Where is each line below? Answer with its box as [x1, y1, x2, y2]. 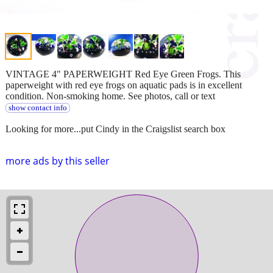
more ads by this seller [5, 154, 110, 168]
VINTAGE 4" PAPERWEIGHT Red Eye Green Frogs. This [5, 68, 241, 79]
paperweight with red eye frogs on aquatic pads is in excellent [5, 79, 242, 90]
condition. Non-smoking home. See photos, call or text [5, 90, 215, 101]
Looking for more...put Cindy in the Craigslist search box [5, 123, 225, 134]
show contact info [8, 103, 67, 112]
